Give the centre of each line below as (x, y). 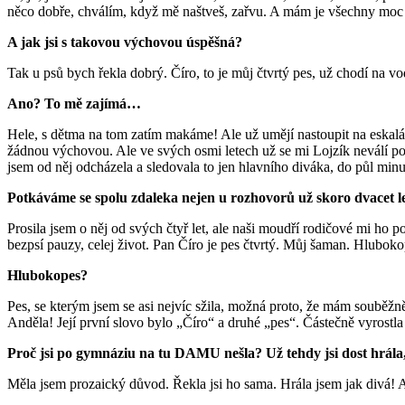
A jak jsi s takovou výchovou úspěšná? (127, 42)
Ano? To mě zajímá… (76, 103)
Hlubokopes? (49, 275)
